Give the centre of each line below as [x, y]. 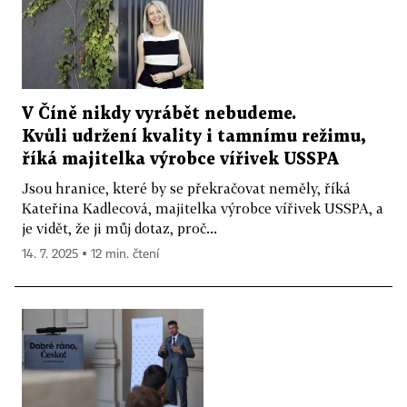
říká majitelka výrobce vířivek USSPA [180, 160]
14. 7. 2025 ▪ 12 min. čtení [90, 255]
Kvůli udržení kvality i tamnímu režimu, [194, 137]
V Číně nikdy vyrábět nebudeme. [159, 114]
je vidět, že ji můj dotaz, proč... [119, 228]
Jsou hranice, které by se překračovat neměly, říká [186, 189]
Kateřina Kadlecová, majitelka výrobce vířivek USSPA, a [203, 208]
